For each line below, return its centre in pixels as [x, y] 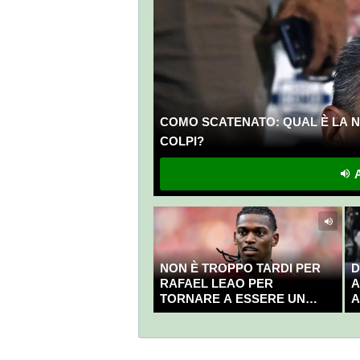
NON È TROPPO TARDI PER [240, 268]
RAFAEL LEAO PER [216, 284]
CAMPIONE [192, 314]
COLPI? [182, 141]
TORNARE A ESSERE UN [232, 299]
